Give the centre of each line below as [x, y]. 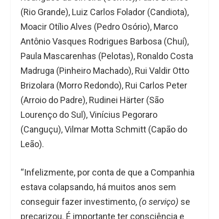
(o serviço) [159, 202]
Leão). [33, 144]
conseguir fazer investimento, [80, 202]
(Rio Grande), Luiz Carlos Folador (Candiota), [105, 12]
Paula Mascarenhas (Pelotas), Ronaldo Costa [107, 56]
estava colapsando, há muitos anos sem [99, 187]
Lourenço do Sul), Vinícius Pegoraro [89, 114]
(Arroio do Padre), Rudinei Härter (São [92, 100]
